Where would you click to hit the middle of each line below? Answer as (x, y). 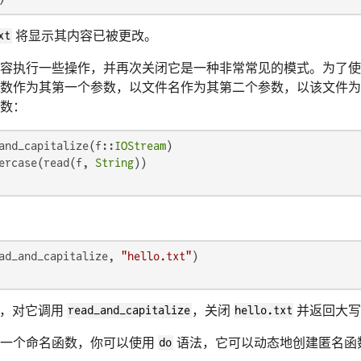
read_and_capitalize (129, 311)
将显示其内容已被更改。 (84, 36)
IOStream (140, 145)
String (114, 162)
